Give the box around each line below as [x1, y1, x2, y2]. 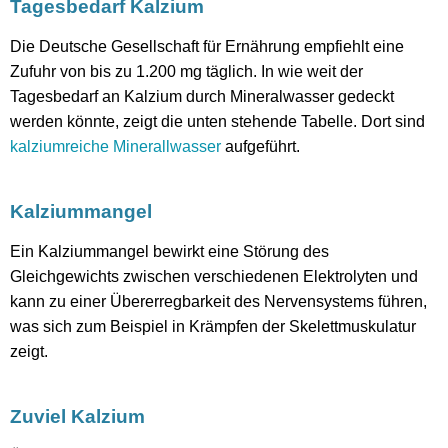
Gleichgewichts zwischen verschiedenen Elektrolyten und [10, 267, 418, 285]
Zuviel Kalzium [10, 405, 145, 427]
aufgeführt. [221, 137, 300, 155]
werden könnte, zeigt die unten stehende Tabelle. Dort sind [10, 112, 425, 130]
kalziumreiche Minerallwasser [10, 137, 221, 155]
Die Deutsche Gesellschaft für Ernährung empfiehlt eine [10, 37, 404, 55]
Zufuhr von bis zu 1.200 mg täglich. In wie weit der [10, 62, 363, 80]
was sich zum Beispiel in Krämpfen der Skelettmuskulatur [10, 317, 416, 335]
